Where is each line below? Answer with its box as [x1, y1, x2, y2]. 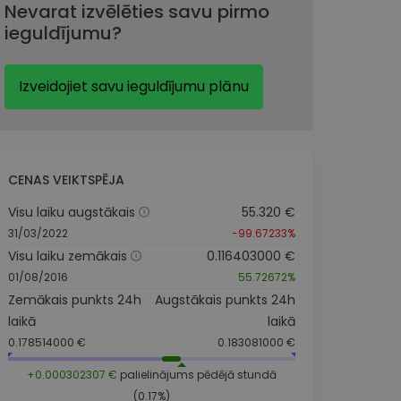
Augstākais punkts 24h [154, 290, 295, 309]
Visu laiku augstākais [7, 202, 135, 221]
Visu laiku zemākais [7, 246, 127, 265]
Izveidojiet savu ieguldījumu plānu [18, 75, 249, 97]
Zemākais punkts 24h [7, 290, 141, 309]
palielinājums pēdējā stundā [116, 366, 277, 382]
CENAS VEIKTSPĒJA [7, 170, 124, 189]
